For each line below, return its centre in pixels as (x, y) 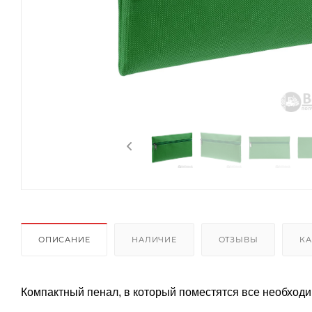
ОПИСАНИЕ (64, 239)
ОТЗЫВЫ (238, 239)
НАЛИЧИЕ (154, 239)
